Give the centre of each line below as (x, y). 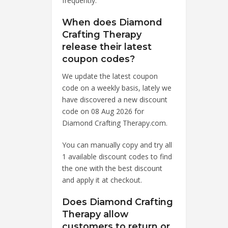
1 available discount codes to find (117, 156)
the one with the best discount (112, 168)
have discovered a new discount (115, 99)
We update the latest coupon (110, 76)
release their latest (107, 46)
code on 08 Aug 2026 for (103, 111)
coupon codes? (98, 59)
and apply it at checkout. (102, 180)
